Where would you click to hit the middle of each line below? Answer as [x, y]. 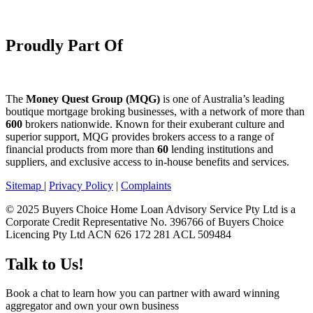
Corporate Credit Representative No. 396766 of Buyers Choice [145, 221]
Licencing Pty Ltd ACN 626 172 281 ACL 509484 [118, 234]
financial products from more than [81, 149]
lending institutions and [221, 149]
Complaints [146, 185]
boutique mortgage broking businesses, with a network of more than [155, 111]
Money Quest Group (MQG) [93, 99]
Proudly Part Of [64, 45]
